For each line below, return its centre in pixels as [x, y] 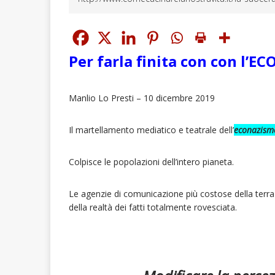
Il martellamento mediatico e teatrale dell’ [151, 130]
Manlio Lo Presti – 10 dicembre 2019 [142, 98]
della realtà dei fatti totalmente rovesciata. [153, 207]
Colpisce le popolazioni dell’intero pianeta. [151, 162]
